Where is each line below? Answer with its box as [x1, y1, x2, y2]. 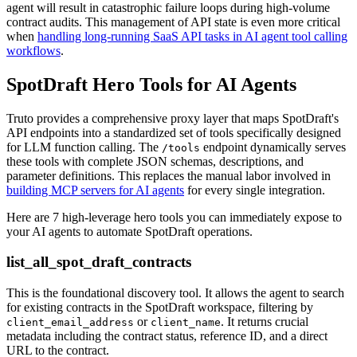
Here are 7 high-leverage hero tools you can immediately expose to [6, 210, 342, 224]
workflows [6, 43, 61, 57]
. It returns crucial [221, 315, 308, 329]
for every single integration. [184, 182, 325, 197]
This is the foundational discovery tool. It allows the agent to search [6, 286, 344, 300]
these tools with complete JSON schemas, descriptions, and [6, 154, 304, 168]
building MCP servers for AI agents [6, 182, 184, 197]
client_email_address [6, 316, 134, 329]
